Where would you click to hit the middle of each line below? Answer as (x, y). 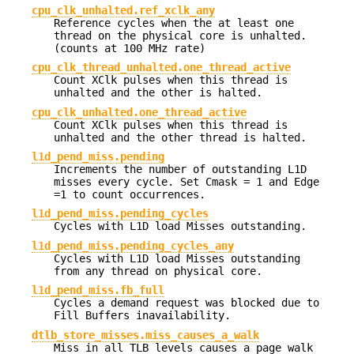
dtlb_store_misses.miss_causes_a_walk (145, 335)
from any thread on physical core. (158, 271)
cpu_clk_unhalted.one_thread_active (139, 112)
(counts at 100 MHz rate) (130, 48)
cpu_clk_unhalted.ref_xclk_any (123, 10)
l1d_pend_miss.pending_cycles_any (133, 245)
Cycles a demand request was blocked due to (186, 303)
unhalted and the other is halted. (158, 93)
